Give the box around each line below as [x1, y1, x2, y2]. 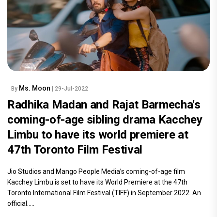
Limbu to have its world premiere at [7, 128, 188, 142]
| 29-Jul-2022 [52, 85, 88, 93]
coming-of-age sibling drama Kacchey [7, 113, 202, 127]
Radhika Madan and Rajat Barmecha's [7, 98, 201, 112]
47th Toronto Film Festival [7, 143, 143, 157]
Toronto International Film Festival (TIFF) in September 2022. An [7, 189, 201, 197]
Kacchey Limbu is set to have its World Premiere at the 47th [7, 178, 187, 186]
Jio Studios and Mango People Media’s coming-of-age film [7, 168, 185, 176]
